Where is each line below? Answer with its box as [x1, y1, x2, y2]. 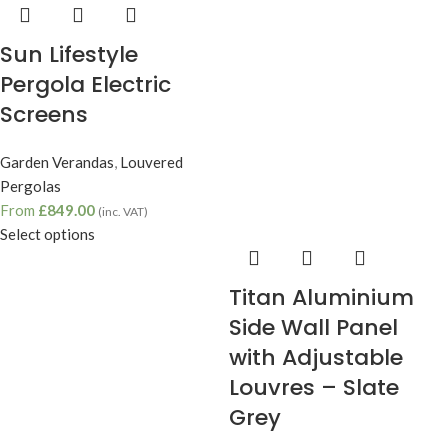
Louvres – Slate [229, 372, 399, 404]
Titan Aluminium [229, 282, 414, 314]
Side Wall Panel [229, 312, 398, 344]
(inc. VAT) [98, 204, 148, 220]
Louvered [120, 153, 183, 172]
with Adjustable [229, 342, 403, 374]
